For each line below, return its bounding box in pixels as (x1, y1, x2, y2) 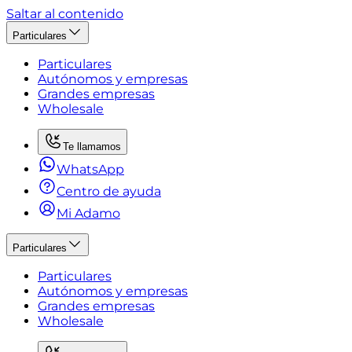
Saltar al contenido (6, 6, 123, 21)
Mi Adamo (57, 206, 120, 221)
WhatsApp (57, 162, 124, 177)
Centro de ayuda (57, 184, 161, 199)
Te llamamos (63, 141, 121, 152)
